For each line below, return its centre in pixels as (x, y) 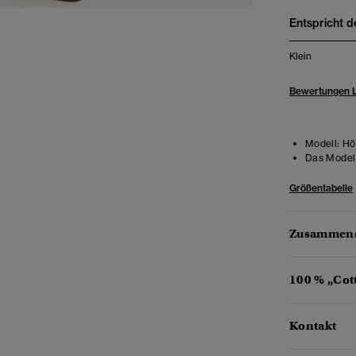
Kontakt (313, 326)
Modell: (323, 143)
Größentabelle (321, 188)
